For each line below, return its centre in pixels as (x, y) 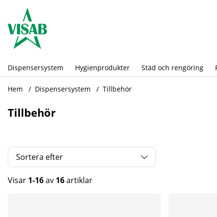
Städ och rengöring (172, 68)
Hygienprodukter (102, 68)
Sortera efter (39, 157)
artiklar (78, 180)
